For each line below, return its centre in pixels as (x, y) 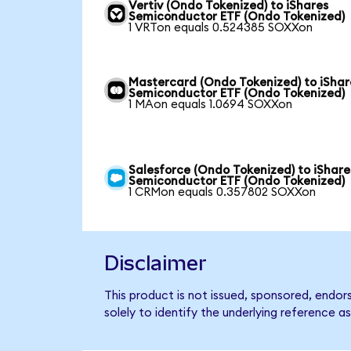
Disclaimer (155, 263)
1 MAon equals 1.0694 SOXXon (211, 105)
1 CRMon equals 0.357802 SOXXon (223, 193)
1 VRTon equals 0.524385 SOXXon (221, 28)
